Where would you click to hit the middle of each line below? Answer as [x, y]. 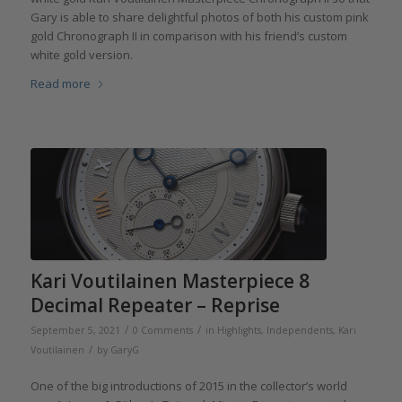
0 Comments [162, 331]
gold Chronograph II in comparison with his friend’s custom [188, 35]
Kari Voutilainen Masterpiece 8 [170, 281]
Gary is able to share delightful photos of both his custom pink [199, 17]
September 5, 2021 [75, 331]
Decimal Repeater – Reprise [155, 306]
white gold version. [81, 54]
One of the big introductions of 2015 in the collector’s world [188, 386]
